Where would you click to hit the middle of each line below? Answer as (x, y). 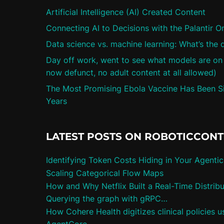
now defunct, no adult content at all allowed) (131, 72)
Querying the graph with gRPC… (107, 198)
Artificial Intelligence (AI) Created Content (126, 12)
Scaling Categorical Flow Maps (105, 173)
